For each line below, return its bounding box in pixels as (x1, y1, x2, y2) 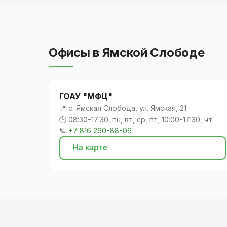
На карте (72, 143, 107, 153)
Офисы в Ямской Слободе (49, 45, 205, 60)
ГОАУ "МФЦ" (59, 91, 112, 102)
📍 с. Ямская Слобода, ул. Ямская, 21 (59, 104, 186, 113)
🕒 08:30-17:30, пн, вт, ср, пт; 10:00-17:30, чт (59, 115, 212, 124)
